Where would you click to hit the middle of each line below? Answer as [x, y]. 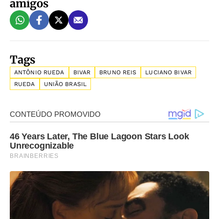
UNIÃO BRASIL [65, 84]
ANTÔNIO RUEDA [39, 72]
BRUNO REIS [118, 72]
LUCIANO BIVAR [168, 72]
